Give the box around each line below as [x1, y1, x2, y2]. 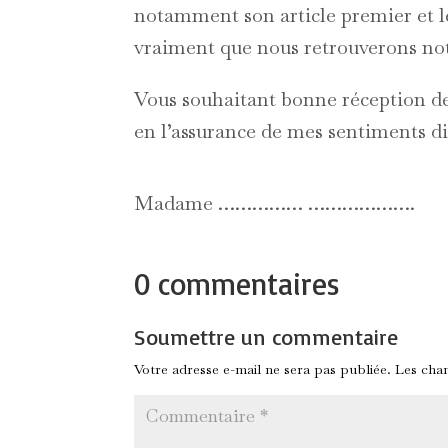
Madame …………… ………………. [134, 190, 416, 217]
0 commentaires [134, 264, 341, 302]
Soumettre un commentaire [134, 322, 399, 350]
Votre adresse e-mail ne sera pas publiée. [134, 359, 392, 378]
